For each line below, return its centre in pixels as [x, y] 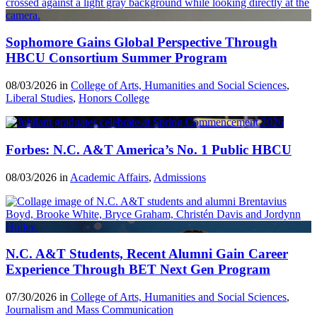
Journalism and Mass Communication [90, 310]
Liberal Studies [39, 98]
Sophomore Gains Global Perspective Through [142, 42]
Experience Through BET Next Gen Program [138, 270]
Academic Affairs [109, 177]
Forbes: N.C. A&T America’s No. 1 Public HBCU [149, 149]
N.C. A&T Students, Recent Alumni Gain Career [147, 254]
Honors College [114, 98]
